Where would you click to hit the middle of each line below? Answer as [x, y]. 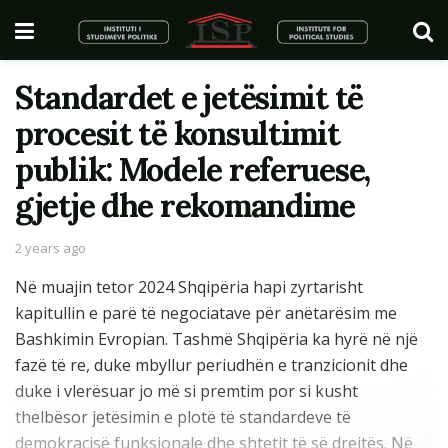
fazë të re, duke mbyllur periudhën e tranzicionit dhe [211, 364]
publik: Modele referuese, [192, 169]
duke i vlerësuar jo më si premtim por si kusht [186, 390]
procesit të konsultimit [177, 133]
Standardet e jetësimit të [189, 97]
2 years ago [50, 247]
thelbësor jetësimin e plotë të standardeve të [183, 416]
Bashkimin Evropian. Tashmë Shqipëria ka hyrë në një [216, 338]
